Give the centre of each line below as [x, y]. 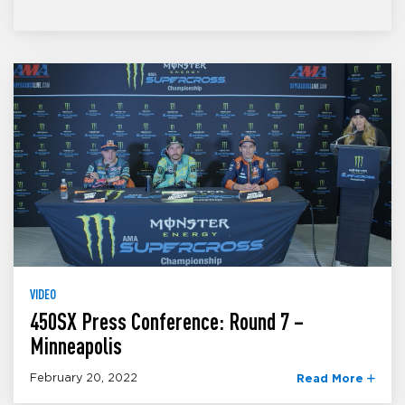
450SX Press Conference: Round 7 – [167, 321]
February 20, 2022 [84, 379]
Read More [332, 380]
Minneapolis [76, 345]
